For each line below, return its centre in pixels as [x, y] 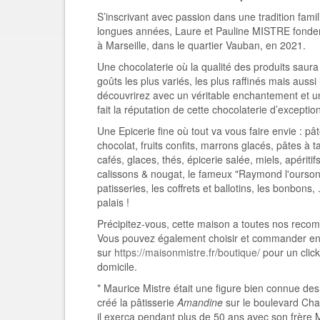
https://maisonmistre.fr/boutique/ [187, 252]
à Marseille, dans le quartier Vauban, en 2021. [201, 45]
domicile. [117, 266]
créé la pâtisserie [137, 302]
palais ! [113, 202]
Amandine [200, 302]
